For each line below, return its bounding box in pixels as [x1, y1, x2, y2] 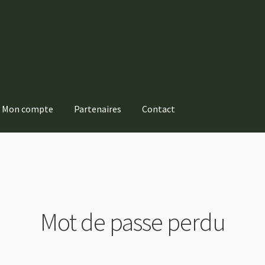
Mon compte [2, 103, 54, 115]
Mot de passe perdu [40, 206, 225, 238]
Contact [142, 103, 176, 115]
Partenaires [74, 103, 122, 115]
